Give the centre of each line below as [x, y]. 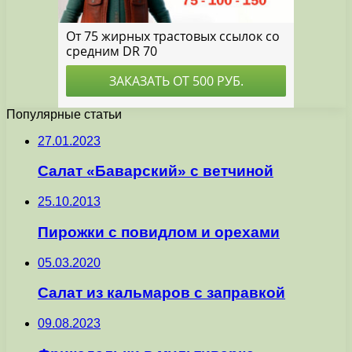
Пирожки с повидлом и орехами [159, 232]
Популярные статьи [64, 114]
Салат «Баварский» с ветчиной [156, 171]
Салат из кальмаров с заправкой [161, 293]
